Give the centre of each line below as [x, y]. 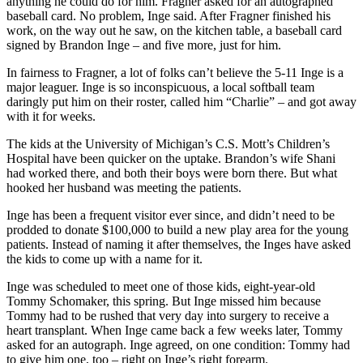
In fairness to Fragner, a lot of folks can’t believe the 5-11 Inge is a [175, 73]
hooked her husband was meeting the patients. [126, 188]
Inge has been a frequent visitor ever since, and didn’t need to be [171, 216]
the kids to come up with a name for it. [111, 259]
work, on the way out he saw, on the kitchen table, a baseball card [174, 31]
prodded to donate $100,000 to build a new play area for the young [177, 230]
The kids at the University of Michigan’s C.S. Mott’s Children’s [168, 144]
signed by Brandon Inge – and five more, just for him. [145, 45]
